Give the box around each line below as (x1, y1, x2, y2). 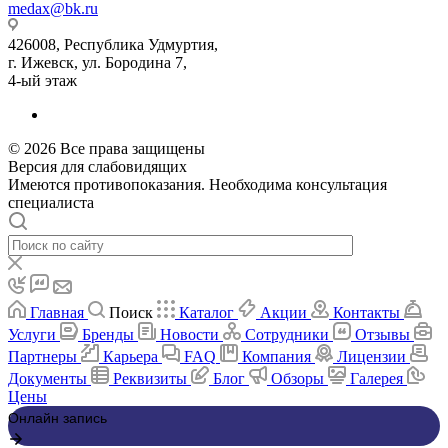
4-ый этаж (8, 71, 77, 89)
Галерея (350, 369, 403, 387)
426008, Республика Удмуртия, (8, 35, 218, 53)
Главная (30, 303, 84, 321)
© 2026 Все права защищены (8, 139, 205, 157)
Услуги (8, 325, 56, 343)
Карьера (103, 347, 158, 365)
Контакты (333, 303, 400, 321)
